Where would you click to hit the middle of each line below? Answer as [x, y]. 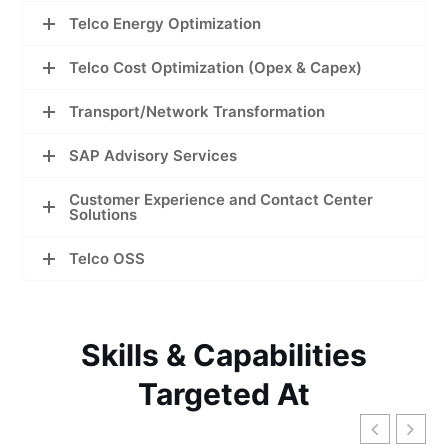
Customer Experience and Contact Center [221, 200]
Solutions [103, 215]
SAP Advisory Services [153, 156]
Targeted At [224, 394]
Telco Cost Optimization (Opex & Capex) [216, 68]
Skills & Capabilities [224, 355]
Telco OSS [107, 259]
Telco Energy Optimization [165, 24]
